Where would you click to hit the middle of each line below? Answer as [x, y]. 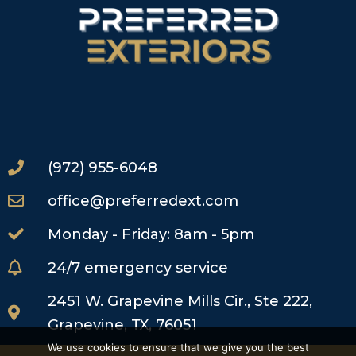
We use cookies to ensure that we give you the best [178, 347]
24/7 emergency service [138, 268]
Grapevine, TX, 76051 [122, 325]
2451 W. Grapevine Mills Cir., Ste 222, [180, 302]
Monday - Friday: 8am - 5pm [151, 235]
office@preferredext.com [143, 201]
